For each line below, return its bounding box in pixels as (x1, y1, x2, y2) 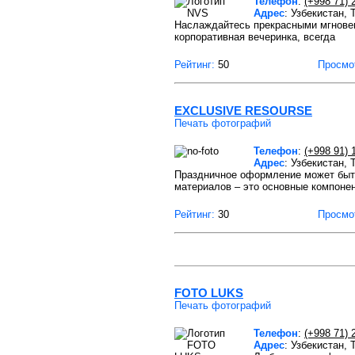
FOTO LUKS (174, 286, 243, 300)
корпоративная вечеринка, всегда (174, 31, 335, 43)
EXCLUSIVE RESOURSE (174, 104, 312, 117)
